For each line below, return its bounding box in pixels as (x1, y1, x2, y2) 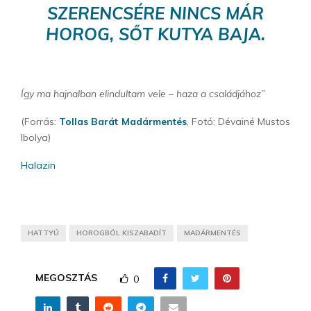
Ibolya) (21, 131, 51, 144)
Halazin (21, 159, 56, 172)
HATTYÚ (28, 228, 59, 238)
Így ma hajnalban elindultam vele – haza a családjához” (21, 87, 268, 101)
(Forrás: (21, 115, 60, 128)
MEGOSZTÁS (35, 271, 97, 284)
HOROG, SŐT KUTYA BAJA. (46, 24, 265, 45)
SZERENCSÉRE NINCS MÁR (47, 3, 264, 24)
